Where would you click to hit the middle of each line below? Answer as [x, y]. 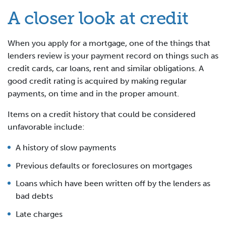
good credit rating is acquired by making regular [97, 81]
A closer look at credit [98, 18]
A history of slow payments [66, 147]
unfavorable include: [46, 127]
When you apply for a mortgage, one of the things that [109, 43]
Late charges [39, 214]
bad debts [34, 196]
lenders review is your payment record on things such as [113, 55]
